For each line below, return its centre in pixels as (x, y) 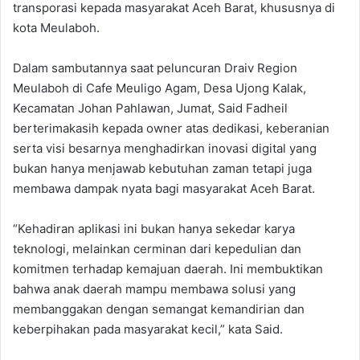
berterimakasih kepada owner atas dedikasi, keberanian (171, 128)
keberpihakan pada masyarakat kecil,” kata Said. (148, 329)
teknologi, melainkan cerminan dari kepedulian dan (157, 249)
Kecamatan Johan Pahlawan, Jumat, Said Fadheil (150, 108)
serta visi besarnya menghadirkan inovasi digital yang (165, 148)
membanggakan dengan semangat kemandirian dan (159, 309)
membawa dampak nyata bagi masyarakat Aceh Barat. (164, 188)
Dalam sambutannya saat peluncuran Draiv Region (155, 68)
